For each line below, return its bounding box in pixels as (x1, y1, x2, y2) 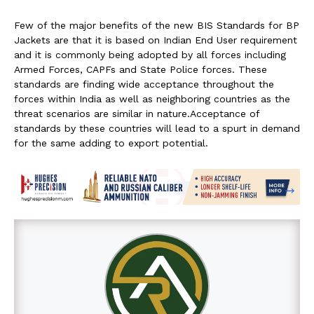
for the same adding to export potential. (14, 137, 208, 149)
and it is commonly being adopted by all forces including (14, 49, 286, 61)
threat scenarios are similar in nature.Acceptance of (14, 108, 259, 120)
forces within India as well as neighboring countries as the (14, 93, 290, 105)
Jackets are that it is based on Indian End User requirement (14, 34, 297, 46)
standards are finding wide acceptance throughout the (14, 78, 274, 90)
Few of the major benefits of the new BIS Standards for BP (14, 20, 299, 32)
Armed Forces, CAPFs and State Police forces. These (14, 64, 267, 76)
